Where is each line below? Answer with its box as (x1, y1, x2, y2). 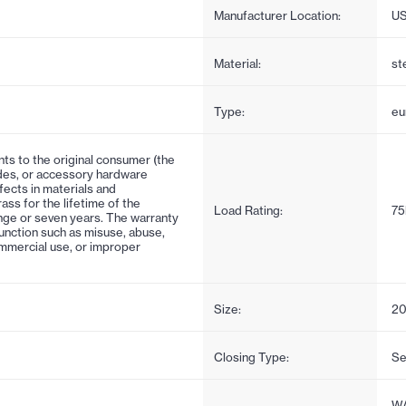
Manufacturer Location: (214, 7, 341, 23)
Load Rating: (214, 202, 283, 217)
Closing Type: (214, 349, 289, 364)
